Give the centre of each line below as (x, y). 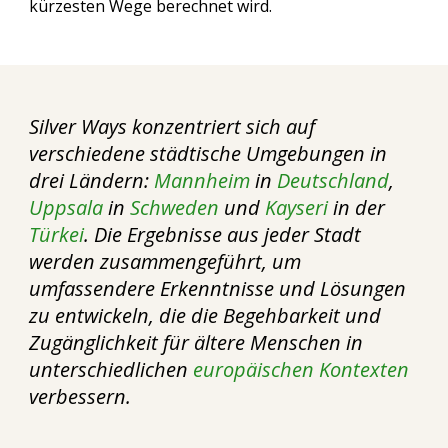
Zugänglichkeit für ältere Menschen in (196, 342)
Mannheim (205, 180)
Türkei (57, 234)
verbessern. (80, 396)
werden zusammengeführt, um (165, 261)
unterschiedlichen (109, 369)
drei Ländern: (92, 180)
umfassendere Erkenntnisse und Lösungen (218, 288)
